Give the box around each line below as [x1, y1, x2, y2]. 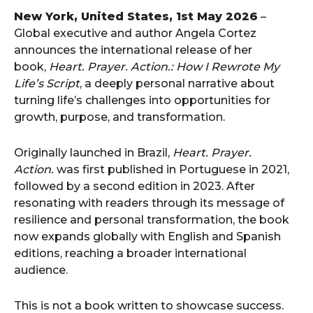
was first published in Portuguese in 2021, [54, 163, 289, 176]
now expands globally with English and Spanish [14, 230, 281, 243]
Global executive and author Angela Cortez [14, 27, 256, 40]
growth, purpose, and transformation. [14, 110, 225, 124]
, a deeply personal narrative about [80, 77, 275, 90]
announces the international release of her [14, 43, 252, 57]
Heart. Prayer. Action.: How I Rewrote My [49, 60, 279, 73]
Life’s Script [14, 77, 80, 90]
